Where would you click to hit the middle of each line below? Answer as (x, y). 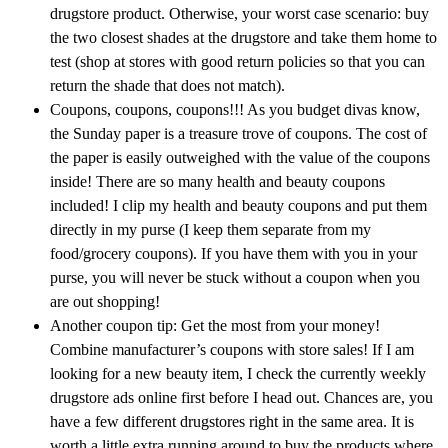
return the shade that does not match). (167, 86)
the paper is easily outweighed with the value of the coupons (240, 158)
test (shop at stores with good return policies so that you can (237, 62)
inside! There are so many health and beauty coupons (217, 182)
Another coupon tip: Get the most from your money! (215, 326)
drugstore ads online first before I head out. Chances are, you (241, 398)
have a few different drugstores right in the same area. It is (232, 422)
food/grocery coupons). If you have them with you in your (233, 254)
